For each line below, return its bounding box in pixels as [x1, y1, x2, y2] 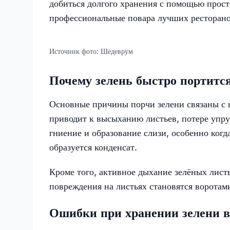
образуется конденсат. [49, 141, 137, 152]
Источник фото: [49, 46, 101, 55]
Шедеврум [101, 46, 133, 55]
